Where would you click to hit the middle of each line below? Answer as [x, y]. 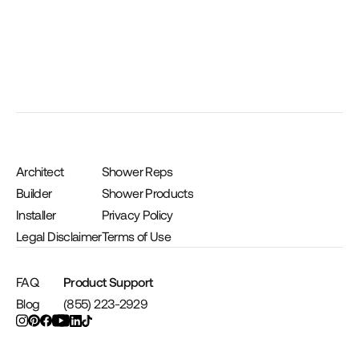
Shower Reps [137, 171]
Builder [34, 193]
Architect [40, 171]
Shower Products [147, 193]
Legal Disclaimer [59, 236]
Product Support [108, 282]
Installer [36, 214]
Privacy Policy [137, 214]
